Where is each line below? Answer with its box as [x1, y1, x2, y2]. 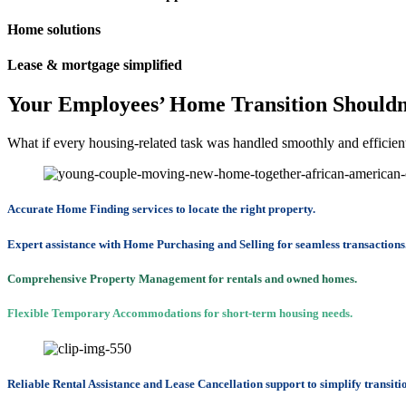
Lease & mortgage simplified [7, 57, 182, 73]
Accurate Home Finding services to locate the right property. [7, 202, 315, 217]
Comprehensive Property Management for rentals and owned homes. [7, 271, 357, 285]
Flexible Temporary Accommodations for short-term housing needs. [7, 305, 353, 320]
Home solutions [7, 21, 101, 37]
